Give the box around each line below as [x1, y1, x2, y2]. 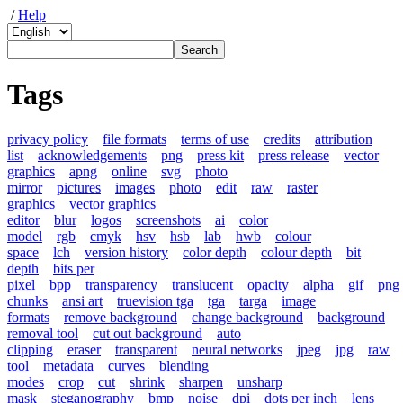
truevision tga [117, 292, 193, 309]
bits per [53, 260, 94, 276]
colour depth [261, 244, 332, 260]
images [115, 179, 155, 195]
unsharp [237, 373, 282, 390]
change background [192, 309, 303, 325]
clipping [7, 341, 53, 357]
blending [159, 357, 209, 373]
